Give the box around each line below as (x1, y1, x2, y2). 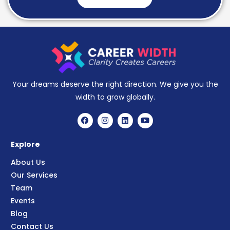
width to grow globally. (75, 91, 155, 102)
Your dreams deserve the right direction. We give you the (12, 79, 218, 89)
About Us (11, 157, 45, 167)
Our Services (11, 169, 57, 180)
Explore (11, 139, 40, 149)
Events (11, 195, 35, 206)
